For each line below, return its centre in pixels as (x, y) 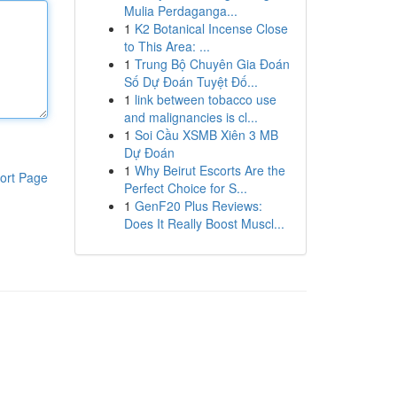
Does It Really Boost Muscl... (204, 223)
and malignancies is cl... (191, 117)
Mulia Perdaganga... (180, 11)
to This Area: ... (167, 46)
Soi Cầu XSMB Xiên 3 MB (206, 135)
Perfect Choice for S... (185, 188)
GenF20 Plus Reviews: (198, 206)
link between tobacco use (205, 99)
